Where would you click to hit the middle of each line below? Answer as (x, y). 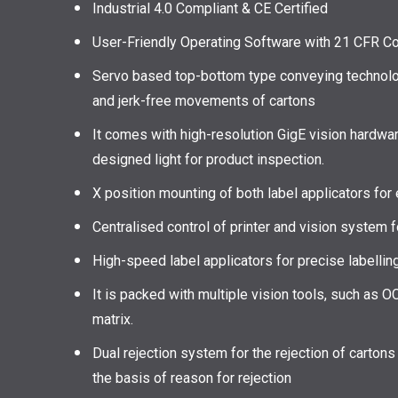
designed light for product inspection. (208, 160)
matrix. (113, 320)
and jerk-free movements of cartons (204, 101)
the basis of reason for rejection (192, 378)
